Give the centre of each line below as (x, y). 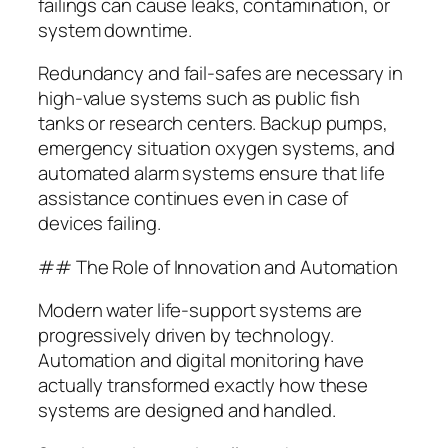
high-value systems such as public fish (199, 98)
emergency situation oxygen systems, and (217, 148)
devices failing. (99, 223)
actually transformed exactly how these (203, 385)
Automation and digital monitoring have (201, 360)
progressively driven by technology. (186, 335)
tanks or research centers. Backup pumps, (213, 123)
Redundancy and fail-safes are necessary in (220, 73)
